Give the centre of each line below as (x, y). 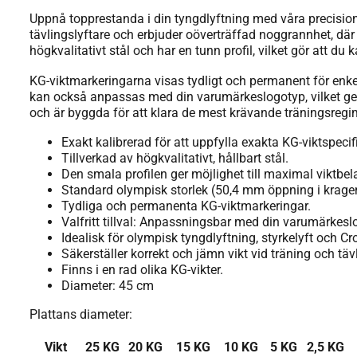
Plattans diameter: (81, 315)
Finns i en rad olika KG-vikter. (142, 270)
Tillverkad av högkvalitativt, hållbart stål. (175, 159)
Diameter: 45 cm (108, 286)
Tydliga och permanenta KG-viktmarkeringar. (186, 206)
